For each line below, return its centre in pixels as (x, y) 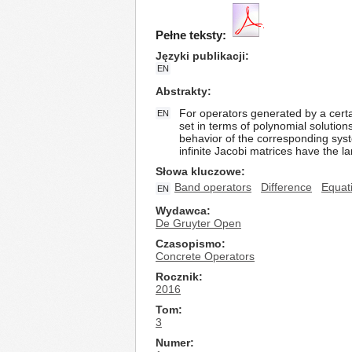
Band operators (213, 187)
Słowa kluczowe (198, 171)
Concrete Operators (205, 256)
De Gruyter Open (198, 223)
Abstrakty (181, 91)
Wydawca (181, 211)
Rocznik (177, 277)
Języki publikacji (200, 56)
